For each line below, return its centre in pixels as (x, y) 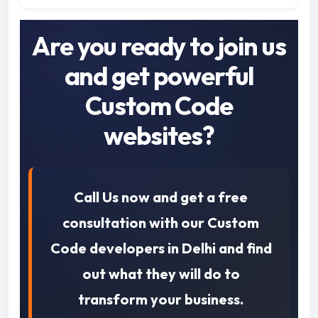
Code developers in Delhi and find (161, 248)
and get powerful (159, 76)
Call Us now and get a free (161, 197)
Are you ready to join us (159, 46)
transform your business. (161, 300)
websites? (159, 136)
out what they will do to (161, 274)
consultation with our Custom (161, 223)
